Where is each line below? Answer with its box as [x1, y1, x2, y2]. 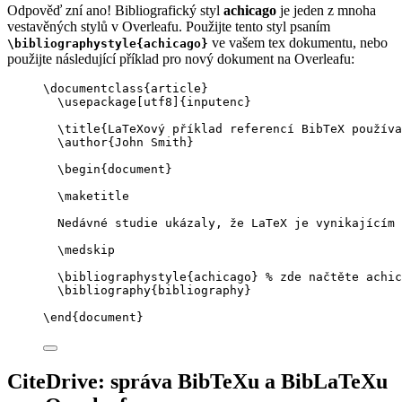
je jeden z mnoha [276, 3, 376, 19]
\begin [57, 162, 100, 177]
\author [57, 135, 108, 150]
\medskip [57, 243, 115, 258]
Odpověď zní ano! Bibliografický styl [7, 3, 223, 19]
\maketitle [57, 189, 129, 204]
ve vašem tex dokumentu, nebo [208, 35, 388, 51]
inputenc [187, 95, 244, 109]
